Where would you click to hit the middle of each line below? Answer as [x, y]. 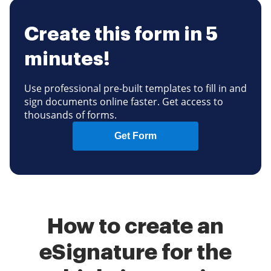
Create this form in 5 [121, 34]
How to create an [135, 226]
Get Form [135, 136]
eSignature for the [135, 252]
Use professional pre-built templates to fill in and [135, 88]
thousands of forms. [70, 115]
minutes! [67, 59]
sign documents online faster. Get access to [124, 102]
